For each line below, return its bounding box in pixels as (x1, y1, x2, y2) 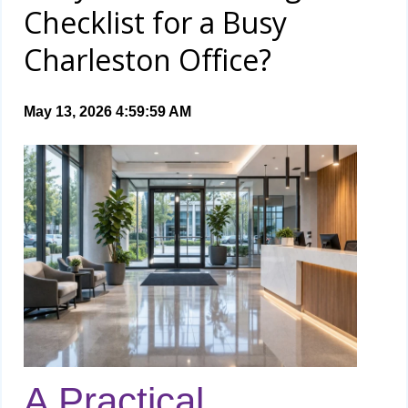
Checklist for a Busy (24, 2, 287, 42)
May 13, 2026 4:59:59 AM (24, 103, 191, 119)
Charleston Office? (24, 39, 271, 79)
